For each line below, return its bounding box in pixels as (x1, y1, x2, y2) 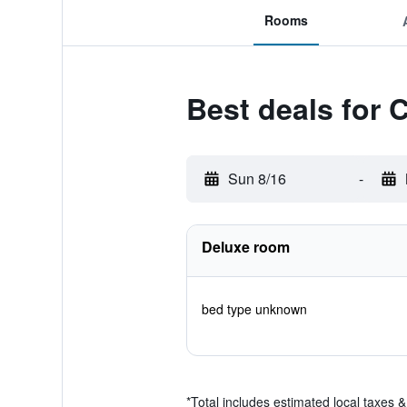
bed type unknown (201, 300, 307, 318)
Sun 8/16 (227, 168, 286, 189)
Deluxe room (201, 236, 290, 257)
